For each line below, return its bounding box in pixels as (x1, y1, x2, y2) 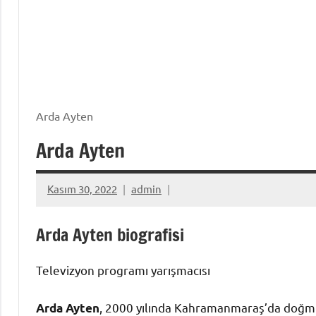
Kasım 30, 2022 (47, 182, 117, 196)
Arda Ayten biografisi (36, 222, 184, 247)
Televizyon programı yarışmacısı (36, 262, 210, 277)
